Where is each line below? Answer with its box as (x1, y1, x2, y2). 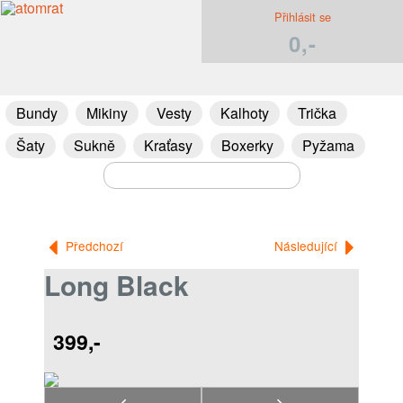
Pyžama (302, 135, 354, 156)
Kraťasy (144, 135, 193, 156)
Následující (274, 237, 341, 255)
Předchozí (62, 237, 123, 255)
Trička (298, 103, 336, 123)
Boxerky (221, 135, 273, 156)
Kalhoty (220, 103, 269, 123)
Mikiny (86, 103, 128, 123)
